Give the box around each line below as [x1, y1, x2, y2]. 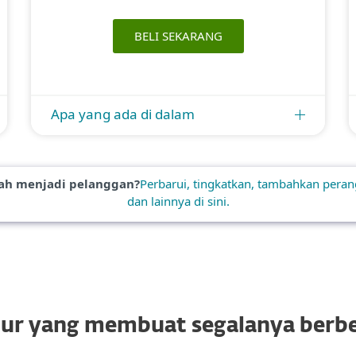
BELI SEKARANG [133, 28, 222, 44]
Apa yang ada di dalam [51, 105, 195, 123]
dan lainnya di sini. [126, 193, 230, 209]
